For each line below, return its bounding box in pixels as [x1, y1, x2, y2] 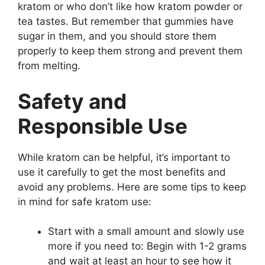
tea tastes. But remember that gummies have [18, 15, 234, 27]
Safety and [18, 88, 127, 114]
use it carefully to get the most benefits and [18, 166, 226, 178]
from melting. [18, 60, 80, 72]
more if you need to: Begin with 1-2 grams [48, 240, 247, 252]
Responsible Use [18, 113, 188, 138]
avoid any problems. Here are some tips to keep [18, 180, 246, 193]
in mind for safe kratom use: [18, 195, 151, 208]
